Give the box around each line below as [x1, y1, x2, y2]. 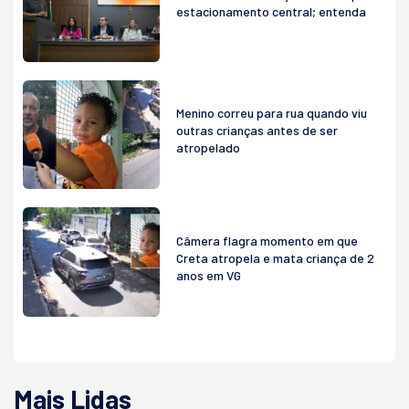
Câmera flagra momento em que [176, 232, 358, 248]
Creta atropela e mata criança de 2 [176, 249, 374, 266]
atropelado [176, 139, 240, 155]
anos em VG [176, 267, 241, 283]
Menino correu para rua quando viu [176, 104, 367, 121]
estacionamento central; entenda [176, 3, 366, 19]
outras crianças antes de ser [176, 121, 338, 138]
